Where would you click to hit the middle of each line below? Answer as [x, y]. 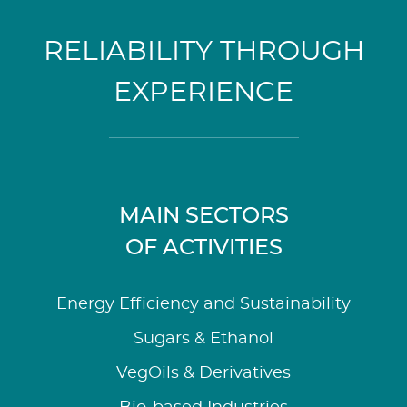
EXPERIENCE [203, 92]
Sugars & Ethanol [203, 338]
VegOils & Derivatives [203, 373]
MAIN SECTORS [203, 216]
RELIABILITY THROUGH [203, 51]
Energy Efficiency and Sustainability [203, 304]
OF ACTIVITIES [203, 248]
